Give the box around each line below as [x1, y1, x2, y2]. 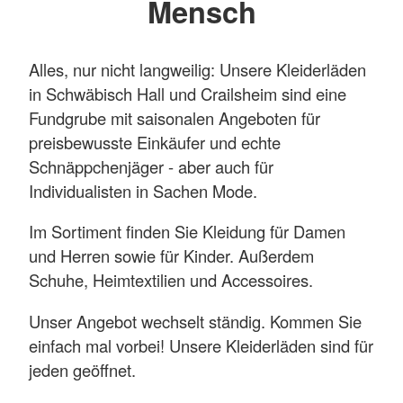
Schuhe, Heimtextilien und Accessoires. [29, 268, 313, 292]
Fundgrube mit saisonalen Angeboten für [29, 106, 320, 130]
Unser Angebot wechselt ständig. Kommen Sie [29, 309, 362, 333]
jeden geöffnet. [29, 357, 136, 381]
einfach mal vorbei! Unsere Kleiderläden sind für [29, 333, 373, 357]
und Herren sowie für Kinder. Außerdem [29, 244, 314, 268]
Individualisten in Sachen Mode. [29, 179, 257, 203]
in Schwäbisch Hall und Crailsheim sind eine [29, 82, 346, 106]
